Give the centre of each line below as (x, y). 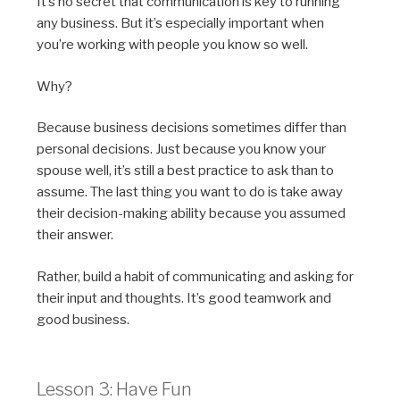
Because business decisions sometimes (161, 128)
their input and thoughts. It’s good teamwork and (184, 298)
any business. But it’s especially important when (181, 24)
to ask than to (292, 171)
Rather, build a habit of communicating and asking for (196, 276)
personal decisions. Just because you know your (182, 150)
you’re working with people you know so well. (173, 45)
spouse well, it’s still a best (118, 171)
